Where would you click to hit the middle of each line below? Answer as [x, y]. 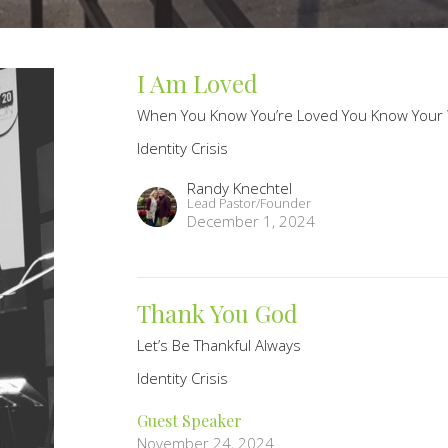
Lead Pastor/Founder [249, 203]
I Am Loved [198, 83]
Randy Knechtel [240, 188]
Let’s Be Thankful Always [219, 345]
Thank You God [218, 313]
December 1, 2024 [251, 221]
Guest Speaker [190, 421]
